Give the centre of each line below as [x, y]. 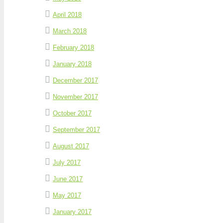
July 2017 [67, 162]
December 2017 [75, 80]
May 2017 [67, 195]
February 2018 [73, 47]
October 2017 [72, 113]
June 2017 [68, 179]
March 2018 [70, 31]
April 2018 [67, 14]
